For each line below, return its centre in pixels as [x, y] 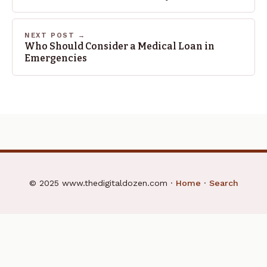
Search [223, 183]
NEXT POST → [55, 35]
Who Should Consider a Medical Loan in [119, 46]
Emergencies [56, 58]
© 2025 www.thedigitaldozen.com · [102, 183]
